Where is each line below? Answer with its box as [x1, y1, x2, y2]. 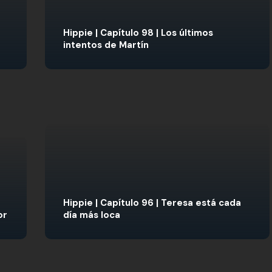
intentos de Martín [63, 39, 149, 51]
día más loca [63, 209, 120, 221]
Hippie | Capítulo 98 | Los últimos [63, 27, 213, 39]
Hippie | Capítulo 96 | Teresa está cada [63, 197, 241, 209]
